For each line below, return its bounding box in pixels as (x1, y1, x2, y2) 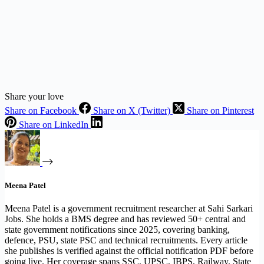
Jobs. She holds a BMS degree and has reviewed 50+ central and (5, 214, 246, 225)
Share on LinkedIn (19, 119, 88, 130)
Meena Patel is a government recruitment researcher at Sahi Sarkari (5, 203, 253, 214)
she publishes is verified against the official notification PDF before (5, 246, 253, 256)
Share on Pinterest (187, 105, 254, 115)
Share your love (5, 91, 64, 101)
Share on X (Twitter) (93, 105, 170, 115)
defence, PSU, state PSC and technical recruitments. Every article (5, 235, 247, 246)
